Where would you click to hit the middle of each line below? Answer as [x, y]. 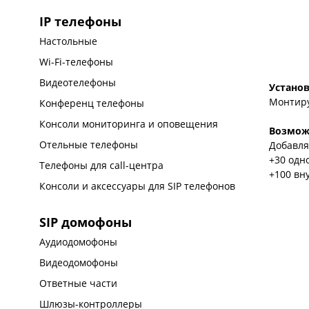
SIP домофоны [86, 222]
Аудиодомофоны [79, 242]
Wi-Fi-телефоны [77, 62]
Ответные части [79, 283]
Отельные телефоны [89, 144]
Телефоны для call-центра [102, 165]
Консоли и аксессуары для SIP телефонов [138, 186]
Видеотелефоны [78, 82]
